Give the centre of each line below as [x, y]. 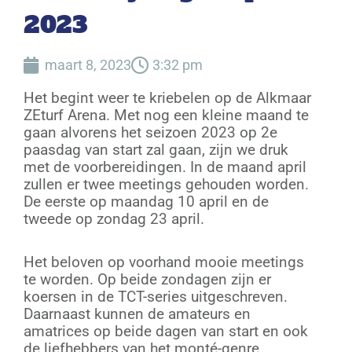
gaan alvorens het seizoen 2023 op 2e [150, 132]
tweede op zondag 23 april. [114, 219]
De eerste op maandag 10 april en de [146, 202]
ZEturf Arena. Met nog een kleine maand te [166, 115]
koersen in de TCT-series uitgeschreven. [156, 297]
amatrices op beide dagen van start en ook [166, 332]
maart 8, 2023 [88, 65]
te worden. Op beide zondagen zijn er [147, 280]
